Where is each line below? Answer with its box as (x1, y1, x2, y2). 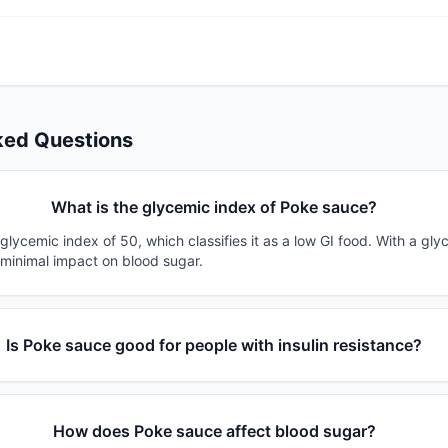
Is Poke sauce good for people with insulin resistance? (6, 335, 423, 356)
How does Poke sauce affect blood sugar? (52, 421, 376, 442)
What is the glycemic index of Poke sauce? (51, 197, 378, 218)
